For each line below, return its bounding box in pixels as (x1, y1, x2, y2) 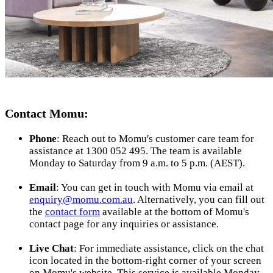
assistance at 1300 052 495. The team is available (29, 145, 242, 157)
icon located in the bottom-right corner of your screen (29, 255, 261, 267)
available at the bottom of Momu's (100, 206, 249, 218)
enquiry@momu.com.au (29, 194, 133, 206)
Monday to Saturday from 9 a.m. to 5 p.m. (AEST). (29, 157, 245, 169)
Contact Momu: (5, 107, 88, 121)
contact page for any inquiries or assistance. (29, 218, 219, 230)
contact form (45, 206, 100, 218)
